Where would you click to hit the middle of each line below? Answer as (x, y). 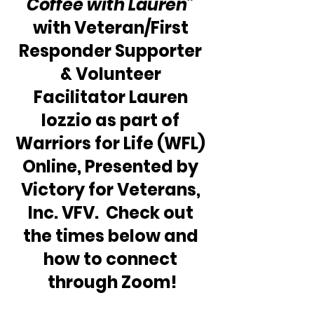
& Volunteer (112, 74)
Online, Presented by (112, 166)
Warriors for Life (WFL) (112, 143)
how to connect (112, 259)
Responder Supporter (112, 50)
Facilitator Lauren (112, 97)
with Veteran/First (112, 27)
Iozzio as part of (112, 120)
